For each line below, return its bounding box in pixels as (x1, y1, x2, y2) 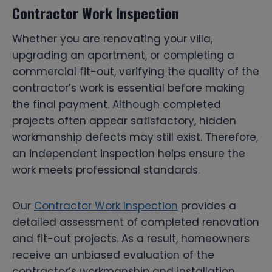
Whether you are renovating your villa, (12, 31, 212, 46)
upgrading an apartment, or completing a (12, 47, 234, 63)
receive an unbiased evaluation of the (12, 247, 214, 262)
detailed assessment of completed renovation (12, 214, 259, 229)
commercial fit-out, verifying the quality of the (12, 64, 259, 79)
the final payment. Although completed (12, 97, 221, 112)
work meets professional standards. (12, 162, 200, 177)
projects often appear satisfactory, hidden (12, 113, 236, 128)
